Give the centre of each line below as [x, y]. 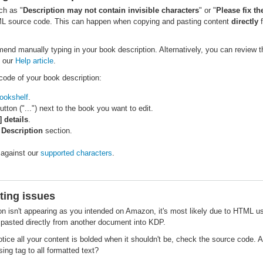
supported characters [76, 153]
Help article [34, 61]
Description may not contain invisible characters [111, 10]
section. [58, 131]
